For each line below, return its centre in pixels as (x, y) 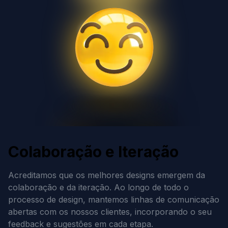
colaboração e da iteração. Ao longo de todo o (98, 187)
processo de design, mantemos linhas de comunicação (114, 199)
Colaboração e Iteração (93, 152)
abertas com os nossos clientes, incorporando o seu (110, 212)
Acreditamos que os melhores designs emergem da (107, 175)
